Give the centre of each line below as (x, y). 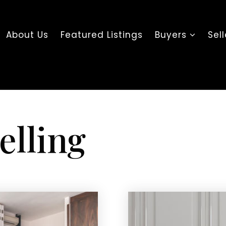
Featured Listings (102, 35)
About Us (27, 35)
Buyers (173, 35)
